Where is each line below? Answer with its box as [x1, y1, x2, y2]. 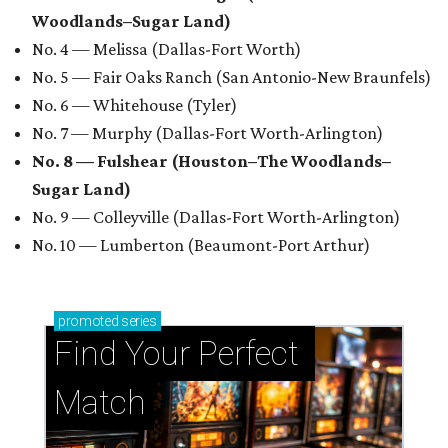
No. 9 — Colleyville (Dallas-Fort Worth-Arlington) [32, 207, 400, 228]
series [118, 313, 157, 330]
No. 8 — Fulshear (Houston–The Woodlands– [32, 151, 391, 172]
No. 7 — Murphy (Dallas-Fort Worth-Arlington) [32, 123, 383, 144]
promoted [58, 313, 119, 330]
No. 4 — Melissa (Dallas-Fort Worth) [32, 39, 301, 60]
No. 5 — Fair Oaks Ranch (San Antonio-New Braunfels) [32, 67, 431, 88]
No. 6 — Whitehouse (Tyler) [32, 95, 237, 116]
